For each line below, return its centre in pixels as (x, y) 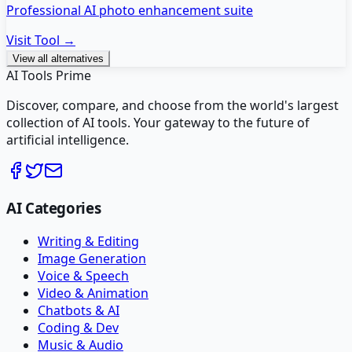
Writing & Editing (88, 242)
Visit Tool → (41, 40)
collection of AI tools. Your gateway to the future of (158, 122)
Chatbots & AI (79, 311)
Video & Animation (93, 293)
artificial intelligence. (68, 139)
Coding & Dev (78, 328)
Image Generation (92, 259)
